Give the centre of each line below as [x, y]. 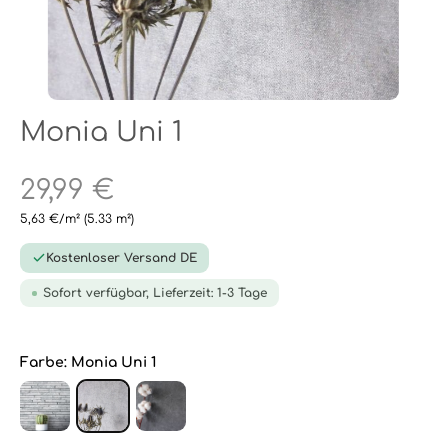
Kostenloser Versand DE [121, 257]
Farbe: [45, 362]
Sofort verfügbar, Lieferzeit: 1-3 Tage [155, 293]
